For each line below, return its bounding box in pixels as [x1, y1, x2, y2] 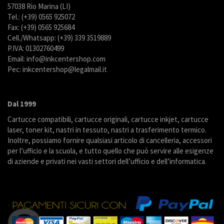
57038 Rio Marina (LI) [7, 1, 70, 11]
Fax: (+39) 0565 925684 [7, 22, 74, 32]
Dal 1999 [7, 99, 36, 109]
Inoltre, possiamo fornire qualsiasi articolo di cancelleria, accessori [7, 135, 212, 145]
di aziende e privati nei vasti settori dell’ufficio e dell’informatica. [7, 156, 206, 166]
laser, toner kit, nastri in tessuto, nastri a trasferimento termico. [7, 125, 206, 135]
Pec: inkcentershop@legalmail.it [7, 64, 107, 74]
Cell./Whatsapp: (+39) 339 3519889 [7, 33, 111, 43]
